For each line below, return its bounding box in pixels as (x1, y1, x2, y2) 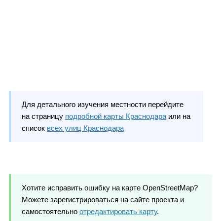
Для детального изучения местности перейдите (21, 100, 184, 109)
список (21, 123, 47, 132)
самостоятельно (21, 207, 79, 216)
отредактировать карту (79, 207, 157, 216)
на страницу (21, 111, 65, 120)
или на (166, 111, 190, 120)
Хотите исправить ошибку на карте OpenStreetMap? (21, 183, 198, 192)
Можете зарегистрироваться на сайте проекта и (21, 195, 184, 204)
